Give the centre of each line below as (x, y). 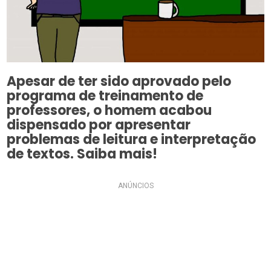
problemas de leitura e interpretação (132, 139)
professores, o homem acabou (109, 110)
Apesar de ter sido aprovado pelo (119, 81)
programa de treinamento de (105, 96)
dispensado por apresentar (99, 125)
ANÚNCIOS (135, 185)
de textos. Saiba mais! (82, 154)
